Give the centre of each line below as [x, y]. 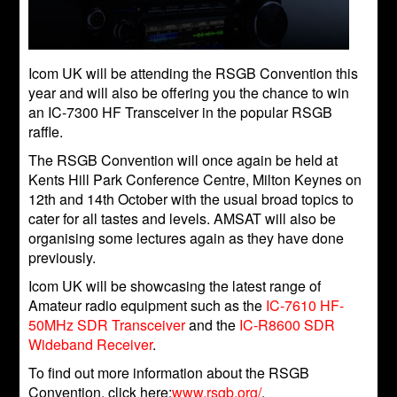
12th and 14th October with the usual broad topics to [191, 199]
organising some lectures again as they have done [187, 238]
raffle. [46, 132]
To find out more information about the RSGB [169, 373]
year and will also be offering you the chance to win [189, 93]
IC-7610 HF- [305, 306]
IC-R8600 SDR [288, 325]
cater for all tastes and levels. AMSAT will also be [183, 219]
